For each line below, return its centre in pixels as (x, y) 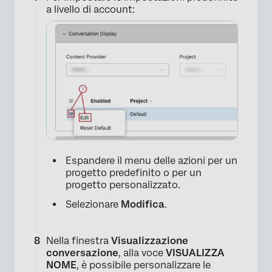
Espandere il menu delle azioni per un (151, 160)
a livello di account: (90, 9)
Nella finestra (79, 240)
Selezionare (93, 204)
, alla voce (142, 253)
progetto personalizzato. (123, 185)
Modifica (143, 204)
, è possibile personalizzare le (144, 265)
